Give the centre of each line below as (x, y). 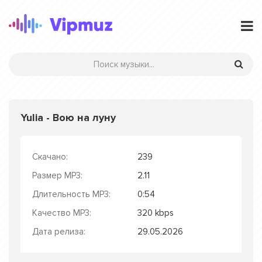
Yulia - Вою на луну (68, 118)
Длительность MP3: (71, 194)
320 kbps (156, 213)
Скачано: (50, 157)
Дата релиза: (59, 232)
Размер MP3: (57, 175)
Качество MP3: (62, 213)
